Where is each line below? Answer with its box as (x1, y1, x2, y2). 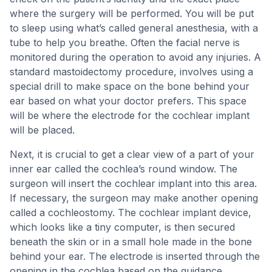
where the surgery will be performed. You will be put (10, 7, 254, 19)
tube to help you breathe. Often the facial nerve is (10, 36, 240, 49)
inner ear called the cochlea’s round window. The (10, 163, 237, 175)
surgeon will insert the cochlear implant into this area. (10, 177, 257, 189)
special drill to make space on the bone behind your (10, 80, 250, 92)
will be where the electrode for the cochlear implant (10, 109, 250, 121)
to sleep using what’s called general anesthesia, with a (10, 22, 258, 34)
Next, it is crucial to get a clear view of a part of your (10, 148, 254, 160)
